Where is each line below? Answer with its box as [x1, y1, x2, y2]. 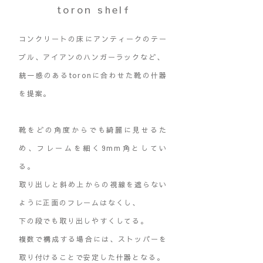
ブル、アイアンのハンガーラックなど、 [19, 52, 165, 62]
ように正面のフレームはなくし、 [19, 198, 140, 207]
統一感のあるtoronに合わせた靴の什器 [19, 70, 167, 80]
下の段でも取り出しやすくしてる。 [19, 216, 149, 225]
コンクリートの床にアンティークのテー [19, 34, 167, 43]
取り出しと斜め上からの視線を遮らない [19, 180, 167, 189]
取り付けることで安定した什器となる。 [19, 252, 165, 262]
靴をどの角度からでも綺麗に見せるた [19, 125, 167, 134]
